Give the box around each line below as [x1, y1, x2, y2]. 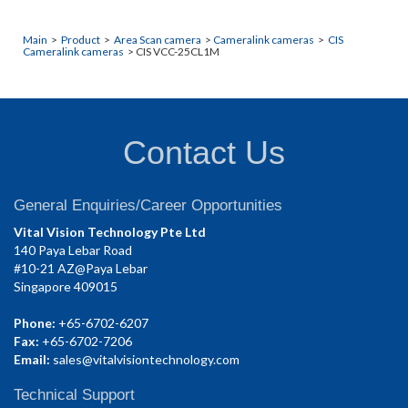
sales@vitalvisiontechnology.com [53, 351, 240, 367]
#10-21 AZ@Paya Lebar [14, 260, 148, 276]
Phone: [14, 314, 56, 331]
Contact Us [123, 133, 285, 171]
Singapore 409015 [14, 278, 117, 294]
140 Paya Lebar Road [14, 241, 132, 258]
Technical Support [14, 385, 135, 403]
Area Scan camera [114, 32, 201, 46]
